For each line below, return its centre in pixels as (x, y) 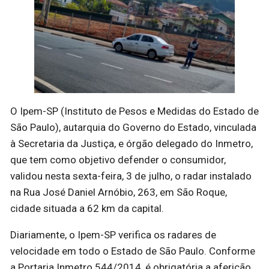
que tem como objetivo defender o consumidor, (118, 159)
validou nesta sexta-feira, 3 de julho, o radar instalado (131, 176)
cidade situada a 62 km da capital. (87, 208)
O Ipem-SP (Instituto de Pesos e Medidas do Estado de (134, 111)
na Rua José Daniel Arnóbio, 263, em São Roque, (119, 192)
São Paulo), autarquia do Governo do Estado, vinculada (133, 127)
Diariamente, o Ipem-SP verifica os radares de (113, 234)
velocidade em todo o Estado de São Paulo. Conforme (133, 251)
